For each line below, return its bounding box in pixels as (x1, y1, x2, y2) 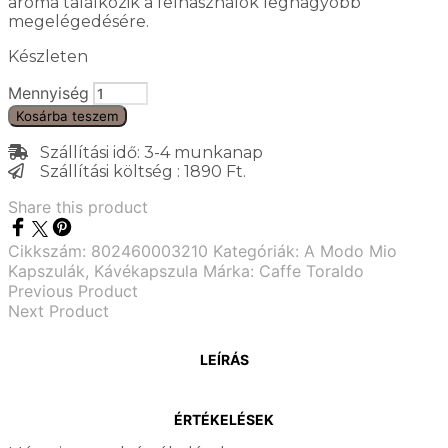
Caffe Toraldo (259, 260, 364, 281)
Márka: (203, 260, 259, 281)
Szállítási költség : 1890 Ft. (24, 161, 246, 181)
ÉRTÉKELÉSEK (174, 411, 274, 429)
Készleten (8, 46, 88, 66)
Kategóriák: (213, 240, 304, 261)
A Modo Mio (304, 240, 397, 261)
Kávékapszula (94, 260, 198, 281)
